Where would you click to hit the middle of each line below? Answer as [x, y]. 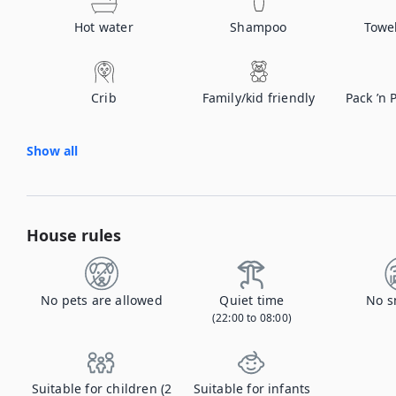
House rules [74, 235]
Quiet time [252, 300]
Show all [52, 151]
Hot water [104, 27]
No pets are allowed [102, 300]
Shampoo [259, 27]
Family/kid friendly [259, 98]
